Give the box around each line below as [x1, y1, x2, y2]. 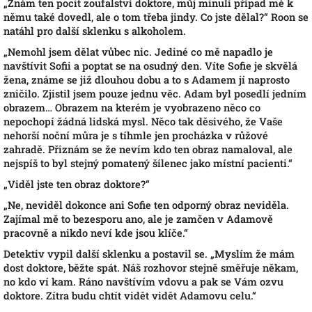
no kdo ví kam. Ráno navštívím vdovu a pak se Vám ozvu [3, 275, 283, 288]
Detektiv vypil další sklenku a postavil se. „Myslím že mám [3, 247, 295, 260]
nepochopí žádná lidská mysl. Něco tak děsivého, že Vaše [3, 115, 283, 128]
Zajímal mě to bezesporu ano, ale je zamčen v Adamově [3, 212, 273, 226]
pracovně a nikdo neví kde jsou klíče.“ [3, 226, 188, 240]
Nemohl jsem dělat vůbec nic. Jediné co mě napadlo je [8, 45, 273, 58]
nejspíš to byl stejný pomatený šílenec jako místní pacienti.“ [3, 157, 292, 170]
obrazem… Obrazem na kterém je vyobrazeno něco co [3, 101, 260, 114]
